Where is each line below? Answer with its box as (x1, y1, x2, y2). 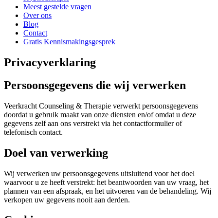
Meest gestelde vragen (23, 2, 91, 11)
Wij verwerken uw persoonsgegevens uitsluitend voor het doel (4, 169, 195, 178)
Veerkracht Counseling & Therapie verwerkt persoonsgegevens (4, 101, 198, 110)
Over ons (23, 11, 52, 19)
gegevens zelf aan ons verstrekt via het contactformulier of (4, 119, 182, 127)
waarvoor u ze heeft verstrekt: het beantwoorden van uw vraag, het (4, 178, 209, 186)
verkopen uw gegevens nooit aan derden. (4, 195, 130, 204)
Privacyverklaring (4, 55, 96, 69)
